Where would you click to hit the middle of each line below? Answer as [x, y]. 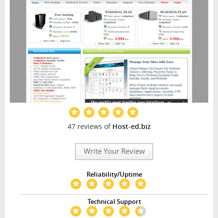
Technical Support [114, 202]
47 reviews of [90, 127]
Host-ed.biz [131, 127]
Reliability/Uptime [114, 174]
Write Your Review [114, 151]
